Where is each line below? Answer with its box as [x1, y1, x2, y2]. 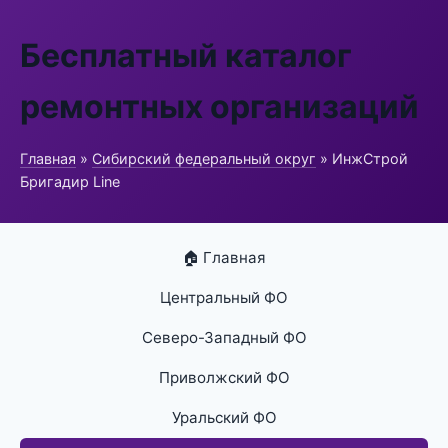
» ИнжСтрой [316, 150, 408, 167]
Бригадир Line [20, 173, 120, 190]
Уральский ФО [171, 408, 277, 427]
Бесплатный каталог [20, 36, 352, 75]
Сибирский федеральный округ [92, 150, 316, 167]
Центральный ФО [160, 288, 288, 307]
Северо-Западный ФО [141, 328, 307, 347]
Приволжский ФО [158, 368, 290, 387]
